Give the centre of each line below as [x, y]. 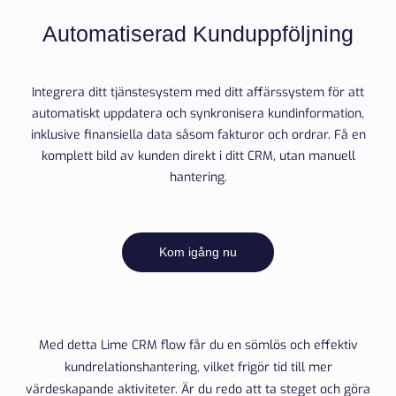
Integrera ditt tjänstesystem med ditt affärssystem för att [198, 93]
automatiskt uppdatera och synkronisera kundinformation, [198, 114]
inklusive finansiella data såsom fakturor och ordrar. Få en [198, 135]
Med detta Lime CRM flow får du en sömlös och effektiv [198, 346]
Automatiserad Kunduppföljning [198, 34]
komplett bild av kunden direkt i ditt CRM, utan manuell [198, 156]
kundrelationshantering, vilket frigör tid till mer [198, 368]
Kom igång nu [198, 252]
